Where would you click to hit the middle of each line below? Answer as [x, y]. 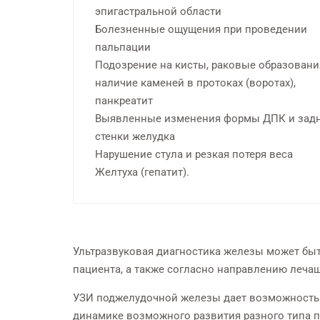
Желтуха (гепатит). [142, 172]
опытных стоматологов [230, 45]
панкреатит [124, 101]
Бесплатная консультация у [230, 27]
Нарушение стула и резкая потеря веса [194, 155]
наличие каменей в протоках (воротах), [195, 83]
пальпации [123, 47]
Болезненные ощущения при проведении [201, 30]
